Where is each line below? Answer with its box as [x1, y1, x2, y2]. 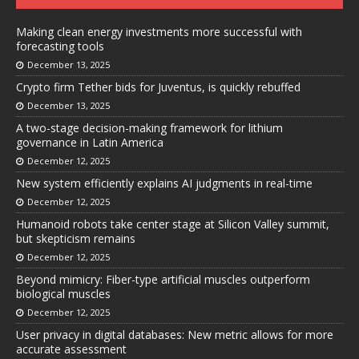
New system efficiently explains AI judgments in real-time [16, 175, 313, 192]
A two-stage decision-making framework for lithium [16, 120, 283, 136]
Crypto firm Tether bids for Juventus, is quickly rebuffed [16, 79, 301, 95]
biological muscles [16, 286, 111, 302]
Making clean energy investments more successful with [16, 24, 302, 40]
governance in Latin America [16, 135, 163, 151]
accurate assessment [16, 341, 127, 357]
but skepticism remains [16, 231, 135, 247]
